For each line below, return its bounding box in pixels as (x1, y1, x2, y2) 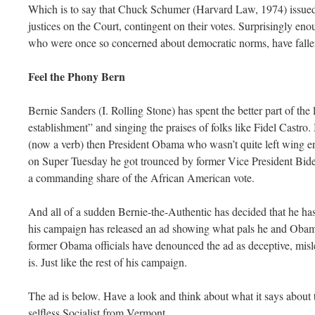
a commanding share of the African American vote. (28, 169, 258, 185)
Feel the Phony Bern (28, 67, 125, 84)
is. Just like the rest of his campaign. (28, 254, 191, 269)
